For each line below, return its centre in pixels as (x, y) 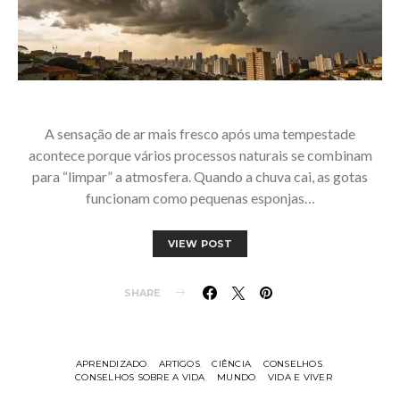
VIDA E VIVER (300, 377)
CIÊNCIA (232, 363)
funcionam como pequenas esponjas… (200, 197)
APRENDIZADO (111, 363)
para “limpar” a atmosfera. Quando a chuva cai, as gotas (200, 176)
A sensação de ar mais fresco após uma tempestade (200, 133)
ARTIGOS (179, 363)
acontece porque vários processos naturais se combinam (200, 154)
